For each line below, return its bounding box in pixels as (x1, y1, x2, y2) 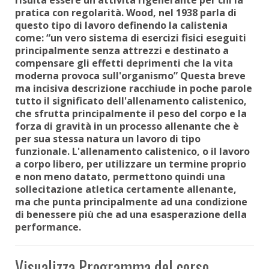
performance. (15, 220, 81, 234)
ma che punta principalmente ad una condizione (15, 195, 247, 208)
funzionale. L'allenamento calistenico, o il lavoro (15, 144, 250, 158)
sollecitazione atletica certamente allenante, (15, 182, 237, 196)
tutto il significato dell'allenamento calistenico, (15, 94, 247, 107)
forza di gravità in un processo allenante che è (15, 119, 239, 133)
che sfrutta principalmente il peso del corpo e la (15, 106, 247, 120)
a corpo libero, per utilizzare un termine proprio (15, 157, 246, 171)
